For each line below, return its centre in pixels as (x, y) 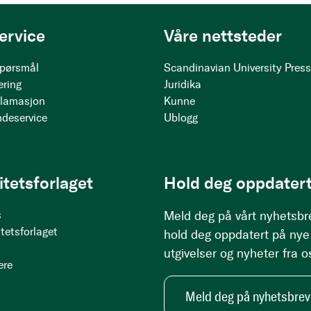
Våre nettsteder (223, 36)
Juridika (183, 84)
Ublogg (181, 118)
